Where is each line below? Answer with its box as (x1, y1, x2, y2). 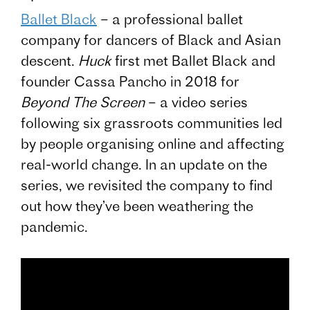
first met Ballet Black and (111, 52, 275, 70)
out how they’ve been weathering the (21, 197, 253, 215)
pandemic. (21, 218, 88, 236)
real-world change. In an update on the (21, 156, 267, 174)
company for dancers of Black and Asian (21, 31, 281, 49)
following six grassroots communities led (21, 114, 282, 132)
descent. (21, 52, 75, 70)
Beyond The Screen (21, 93, 145, 111)
